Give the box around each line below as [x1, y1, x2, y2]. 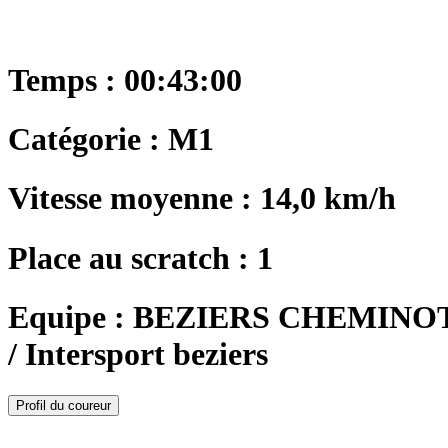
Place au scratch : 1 [8, 239, 273, 276]
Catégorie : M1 [8, 121, 214, 158]
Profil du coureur [16, 397, 111, 413]
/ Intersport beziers [8, 335, 268, 372]
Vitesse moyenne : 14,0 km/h [8, 180, 396, 217]
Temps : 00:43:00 [8, 62, 242, 99]
